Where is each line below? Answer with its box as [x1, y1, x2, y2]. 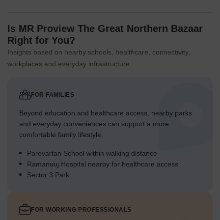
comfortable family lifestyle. [19, 131, 103, 139]
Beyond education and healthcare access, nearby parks [19, 109, 192, 117]
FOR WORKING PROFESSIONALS [31, 206, 132, 214]
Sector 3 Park [27, 171, 69, 179]
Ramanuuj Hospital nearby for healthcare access [27, 160, 178, 168]
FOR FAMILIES [31, 91, 74, 99]
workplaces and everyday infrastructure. [7, 60, 132, 68]
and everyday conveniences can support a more [19, 120, 169, 128]
